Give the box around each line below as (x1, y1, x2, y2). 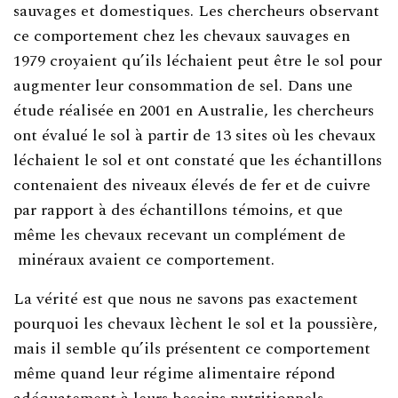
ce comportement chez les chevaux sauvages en (13, 23, 351, 48)
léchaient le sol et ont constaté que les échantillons (13, 147, 383, 172)
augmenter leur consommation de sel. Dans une (13, 73, 354, 98)
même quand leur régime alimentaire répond (13, 361, 337, 386)
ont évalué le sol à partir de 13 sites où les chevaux (13, 123, 377, 147)
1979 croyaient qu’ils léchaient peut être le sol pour (13, 48, 383, 73)
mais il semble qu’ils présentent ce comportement (13, 336, 371, 361)
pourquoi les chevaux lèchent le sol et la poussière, (13, 311, 378, 336)
